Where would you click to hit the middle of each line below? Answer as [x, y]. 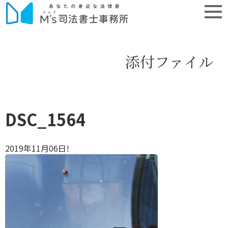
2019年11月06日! [37, 148]
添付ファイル [169, 61]
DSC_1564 [45, 119]
